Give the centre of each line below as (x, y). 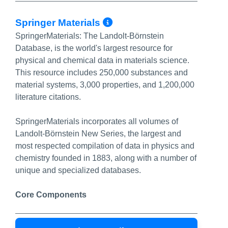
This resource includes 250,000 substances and (102, 73)
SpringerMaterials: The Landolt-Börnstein (90, 36)
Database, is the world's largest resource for (94, 48)
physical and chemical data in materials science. (102, 60)
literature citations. (48, 97)
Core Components (51, 195)
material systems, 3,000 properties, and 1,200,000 (105, 85)
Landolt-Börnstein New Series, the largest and (98, 134)
